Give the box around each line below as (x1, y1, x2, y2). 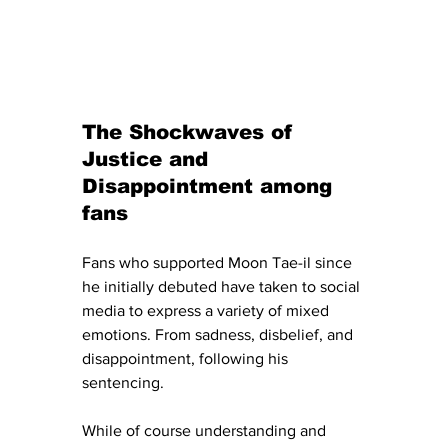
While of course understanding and (82, 421, 330, 439)
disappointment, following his (82, 349, 292, 367)
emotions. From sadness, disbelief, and (82, 325, 357, 343)
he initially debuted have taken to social (82, 277, 364, 295)
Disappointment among (82, 174, 339, 197)
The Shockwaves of (82, 120, 301, 143)
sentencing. (82, 373, 168, 391)
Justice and (82, 147, 215, 170)
